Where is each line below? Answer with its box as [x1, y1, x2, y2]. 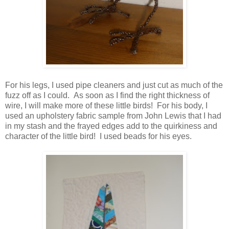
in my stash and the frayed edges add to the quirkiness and [5, 121, 217, 130]
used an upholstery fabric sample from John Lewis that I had [5, 111, 221, 120]
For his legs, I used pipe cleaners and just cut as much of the [5, 80, 223, 89]
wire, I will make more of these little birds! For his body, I [5, 101, 208, 110]
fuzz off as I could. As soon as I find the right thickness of [5, 90, 210, 100]
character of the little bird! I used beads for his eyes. [5, 131, 192, 141]
